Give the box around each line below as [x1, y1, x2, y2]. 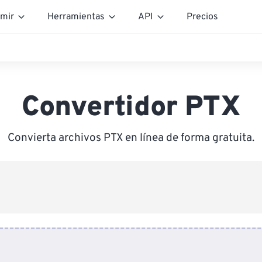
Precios [187, 11, 218, 23]
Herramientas [47, 11, 105, 23]
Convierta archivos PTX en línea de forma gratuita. [8, 131, 254, 145]
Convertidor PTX [21, 91, 241, 126]
